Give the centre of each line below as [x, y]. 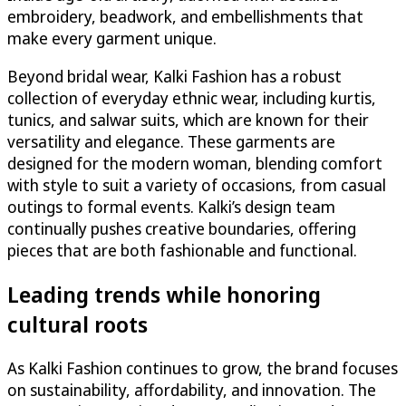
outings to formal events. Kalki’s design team [171, 207]
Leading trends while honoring [164, 295]
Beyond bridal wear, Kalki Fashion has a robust [174, 77]
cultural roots [77, 324]
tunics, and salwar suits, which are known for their [188, 120]
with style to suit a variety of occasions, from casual [197, 185]
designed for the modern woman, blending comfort [195, 164]
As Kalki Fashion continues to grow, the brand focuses [203, 368]
